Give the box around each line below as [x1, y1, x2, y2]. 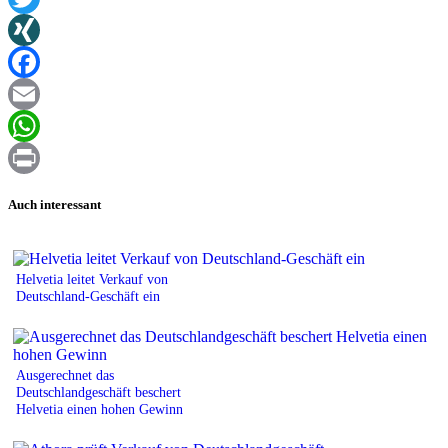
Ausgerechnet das [16, 366, 114, 383]
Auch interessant [8, 196, 101, 212]
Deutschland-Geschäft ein [16, 287, 160, 304]
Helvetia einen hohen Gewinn [16, 400, 183, 417]
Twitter [8, 21, 53, 39]
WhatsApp [8, 149, 76, 167]
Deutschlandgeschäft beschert [16, 383, 181, 400]
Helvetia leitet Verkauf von [16, 270, 168, 287]
